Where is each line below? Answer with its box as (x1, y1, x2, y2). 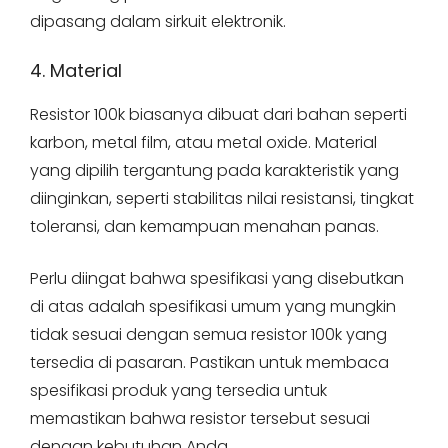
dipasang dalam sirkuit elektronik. (30, 10, 286, 34)
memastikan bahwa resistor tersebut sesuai (30, 407, 370, 431)
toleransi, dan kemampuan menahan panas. (30, 215, 379, 239)
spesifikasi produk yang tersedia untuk (30, 379, 327, 403)
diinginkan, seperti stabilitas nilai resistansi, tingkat (30, 187, 414, 211)
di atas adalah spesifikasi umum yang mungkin (30, 295, 396, 319)
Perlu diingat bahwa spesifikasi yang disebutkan (30, 267, 404, 291)
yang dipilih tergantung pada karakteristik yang (30, 159, 399, 183)
